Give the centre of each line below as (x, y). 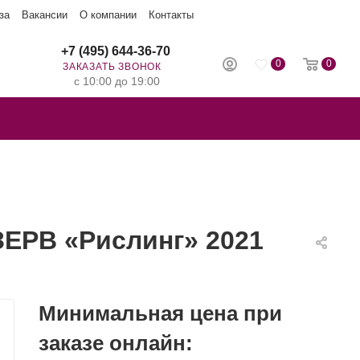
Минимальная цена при (160, 313)
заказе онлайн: (116, 343)
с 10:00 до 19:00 (117, 81)
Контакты (171, 15)
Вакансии (45, 15)
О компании (108, 15)
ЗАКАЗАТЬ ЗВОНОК (112, 67)
